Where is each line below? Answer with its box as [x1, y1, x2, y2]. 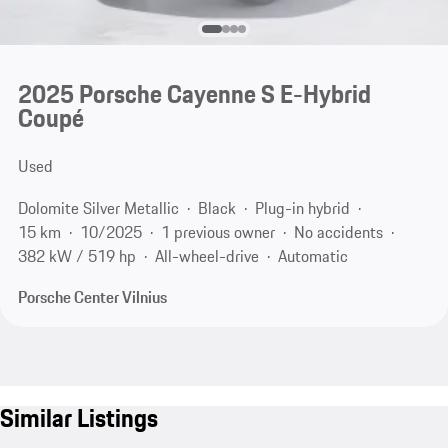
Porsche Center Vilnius [17, 285, 167, 310]
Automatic [277, 243, 348, 268]
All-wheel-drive [154, 243, 259, 268]
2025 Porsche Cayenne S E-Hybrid [17, 75, 371, 114]
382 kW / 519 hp [17, 243, 136, 268]
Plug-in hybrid [254, 195, 350, 220]
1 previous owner [160, 219, 275, 244]
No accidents [293, 219, 383, 244]
